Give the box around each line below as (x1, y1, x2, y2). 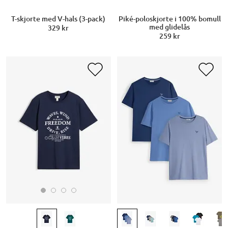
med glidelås (149, 23, 190, 32)
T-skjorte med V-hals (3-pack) (11, 15, 106, 23)
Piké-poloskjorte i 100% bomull (118, 15, 221, 23)
